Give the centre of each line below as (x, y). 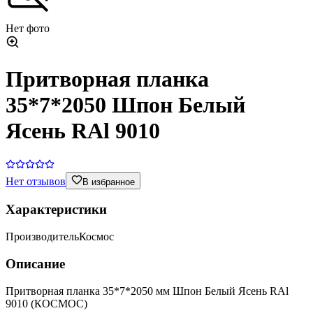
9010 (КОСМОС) (46, 303)
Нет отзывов (36, 181)
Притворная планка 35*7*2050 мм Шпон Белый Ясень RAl (147, 291)
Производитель (42, 237)
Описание (35, 263)
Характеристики (56, 210)
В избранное (109, 182)
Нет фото (28, 28)
